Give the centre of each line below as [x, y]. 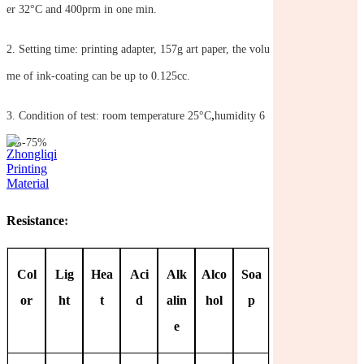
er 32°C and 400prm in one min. [82, 9]
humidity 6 [240, 115]
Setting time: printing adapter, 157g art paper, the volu [144, 49]
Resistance [35, 220]
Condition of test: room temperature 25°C [115, 115]
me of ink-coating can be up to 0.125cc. [98, 76]
